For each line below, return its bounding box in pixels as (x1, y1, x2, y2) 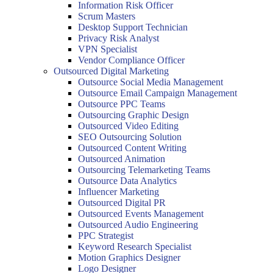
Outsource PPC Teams (78, 99, 165, 109)
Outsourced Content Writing (78, 143, 186, 153)
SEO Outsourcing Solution (78, 132, 182, 142)
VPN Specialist (78, 44, 137, 54)
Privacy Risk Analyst (78, 33, 159, 43)
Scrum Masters (78, 11, 135, 21)
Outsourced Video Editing (78, 121, 179, 131)
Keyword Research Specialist (78, 241, 191, 252)
